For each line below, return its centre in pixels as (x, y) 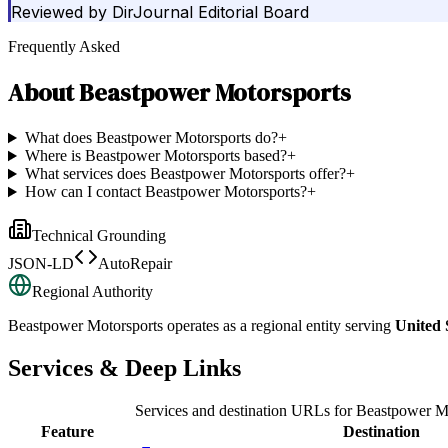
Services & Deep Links (124, 368)
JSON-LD (41, 264)
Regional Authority (92, 292)
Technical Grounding (99, 236)
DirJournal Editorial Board (210, 12)
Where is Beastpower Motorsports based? (155, 156)
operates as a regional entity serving (277, 326)
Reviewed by (59, 12)
